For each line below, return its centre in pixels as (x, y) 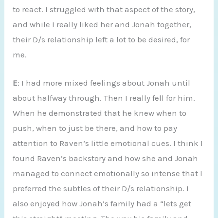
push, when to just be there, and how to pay (95, 128)
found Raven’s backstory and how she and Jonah (106, 158)
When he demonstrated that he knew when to (100, 113)
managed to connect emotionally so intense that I (108, 173)
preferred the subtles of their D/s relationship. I (101, 188)
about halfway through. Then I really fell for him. (104, 98)
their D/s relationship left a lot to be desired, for (101, 39)
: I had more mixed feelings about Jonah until (104, 82)
